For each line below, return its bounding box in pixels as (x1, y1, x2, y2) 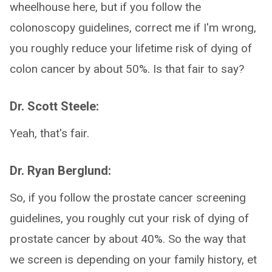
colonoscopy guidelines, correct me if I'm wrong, (10, 21, 256, 35)
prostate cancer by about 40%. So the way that (10, 232, 246, 246)
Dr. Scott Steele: (10, 99, 99, 114)
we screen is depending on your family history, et (10, 253, 257, 267)
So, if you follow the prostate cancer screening (10, 191, 246, 205)
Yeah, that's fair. (10, 126, 89, 140)
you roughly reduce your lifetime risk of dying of (10, 41, 252, 55)
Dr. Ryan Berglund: (10, 163, 111, 178)
